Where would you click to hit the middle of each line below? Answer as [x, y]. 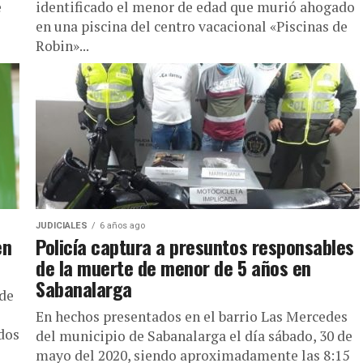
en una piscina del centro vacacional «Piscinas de [192, 26]
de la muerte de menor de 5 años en [173, 267]
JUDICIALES [62, 226]
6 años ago [122, 226]
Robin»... [62, 46]
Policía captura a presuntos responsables [195, 246]
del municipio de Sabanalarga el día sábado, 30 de [194, 336]
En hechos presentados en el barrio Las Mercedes [192, 316]
